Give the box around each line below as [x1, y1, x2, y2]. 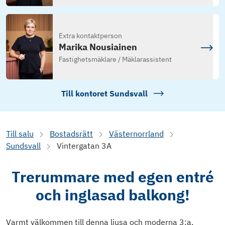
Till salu [6, 129, 34, 139]
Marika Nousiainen [58, 41, 137, 53]
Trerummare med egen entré [11, 167, 214, 187]
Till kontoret [61, 88, 109, 99]
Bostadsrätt [50, 129, 93, 139]
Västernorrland [109, 129, 164, 139]
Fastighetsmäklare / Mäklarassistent [58, 55, 172, 64]
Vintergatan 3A [57, 141, 111, 151]
